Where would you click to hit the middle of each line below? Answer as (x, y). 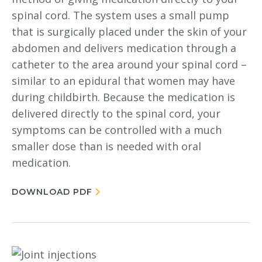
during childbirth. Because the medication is (123, 97)
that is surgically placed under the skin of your (129, 32)
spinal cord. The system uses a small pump (120, 15)
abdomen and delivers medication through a (124, 48)
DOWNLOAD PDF (52, 192)
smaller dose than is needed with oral (106, 146)
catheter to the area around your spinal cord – (129, 64)
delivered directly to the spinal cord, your (116, 113)
